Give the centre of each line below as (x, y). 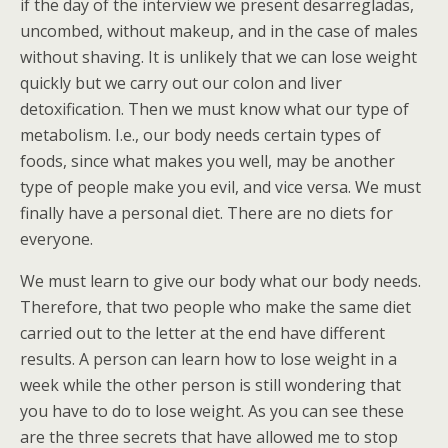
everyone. (56, 239)
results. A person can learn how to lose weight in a (208, 359)
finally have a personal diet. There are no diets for (206, 213)
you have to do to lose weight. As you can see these (212, 411)
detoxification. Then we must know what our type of (214, 109)
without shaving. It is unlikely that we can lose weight (218, 57)
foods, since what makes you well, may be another (207, 161)
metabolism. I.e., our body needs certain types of (200, 135)
